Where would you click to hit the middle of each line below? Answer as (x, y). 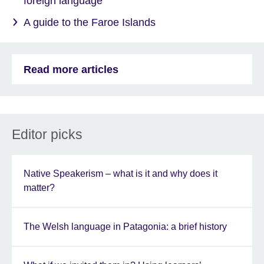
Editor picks (47, 135)
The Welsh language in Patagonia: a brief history (125, 227)
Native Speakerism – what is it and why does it (121, 174)
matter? (39, 188)
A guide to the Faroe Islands (90, 23)
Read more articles (71, 69)
